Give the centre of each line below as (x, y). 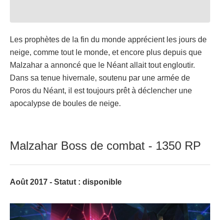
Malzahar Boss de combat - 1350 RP (105, 145)
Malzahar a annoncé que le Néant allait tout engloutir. (102, 65)
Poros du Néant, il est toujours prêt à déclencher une (101, 90)
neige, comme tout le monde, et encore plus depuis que (106, 52)
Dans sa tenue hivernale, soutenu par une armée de (100, 78)
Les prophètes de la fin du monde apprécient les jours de (108, 39)
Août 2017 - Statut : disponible (66, 182)
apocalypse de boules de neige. (65, 103)
